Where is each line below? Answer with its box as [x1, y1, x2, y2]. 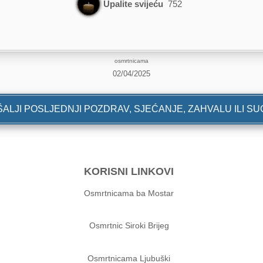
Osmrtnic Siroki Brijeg [89, 221, 169, 231]
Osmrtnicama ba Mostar [84, 188, 174, 198]
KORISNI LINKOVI [84, 165, 174, 177]
